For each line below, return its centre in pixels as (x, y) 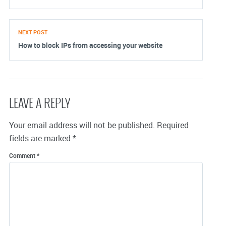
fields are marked (41, 138)
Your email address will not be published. (82, 125)
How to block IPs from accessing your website (90, 45)
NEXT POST (33, 32)
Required (173, 125)
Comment (23, 156)
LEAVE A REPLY (40, 103)
